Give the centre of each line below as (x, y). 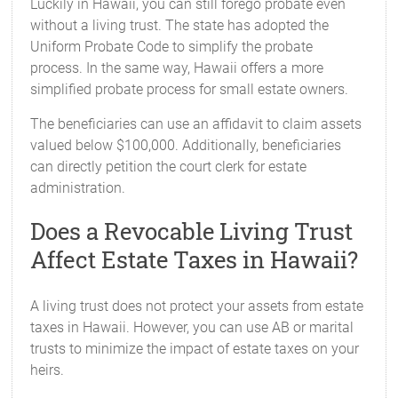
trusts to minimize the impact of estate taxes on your (195, 349)
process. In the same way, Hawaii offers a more (177, 68)
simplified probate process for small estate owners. (190, 89)
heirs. (48, 370)
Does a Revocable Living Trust (192, 231)
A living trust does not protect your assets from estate (197, 306)
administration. (78, 188)
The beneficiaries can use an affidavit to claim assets (196, 124)
